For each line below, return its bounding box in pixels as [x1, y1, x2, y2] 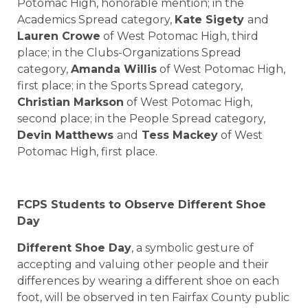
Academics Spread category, [17, 13, 175, 27]
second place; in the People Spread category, [17, 112, 265, 126]
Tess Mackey [138, 129, 218, 142]
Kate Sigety [175, 13, 247, 27]
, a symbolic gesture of [131, 241, 254, 254]
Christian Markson [17, 96, 124, 109]
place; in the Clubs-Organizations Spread [17, 46, 241, 60]
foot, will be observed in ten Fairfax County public [17, 290, 289, 304]
